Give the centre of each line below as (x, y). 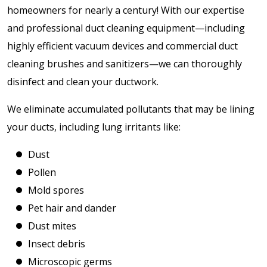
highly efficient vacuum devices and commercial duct (122, 46)
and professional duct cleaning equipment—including (126, 28)
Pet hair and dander (72, 208)
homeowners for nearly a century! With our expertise (126, 10)
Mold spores (56, 190)
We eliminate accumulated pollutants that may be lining (131, 109)
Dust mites (52, 226)
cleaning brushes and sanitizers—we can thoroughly (125, 64)
